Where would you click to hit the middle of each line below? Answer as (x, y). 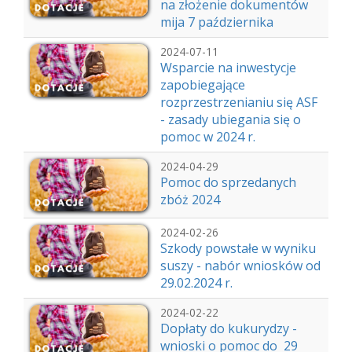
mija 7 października (217, 22)
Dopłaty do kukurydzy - (229, 328)
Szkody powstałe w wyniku (238, 248)
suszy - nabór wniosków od (240, 266)
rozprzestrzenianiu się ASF (239, 102)
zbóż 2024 (190, 200)
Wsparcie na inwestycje (228, 68)
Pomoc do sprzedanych (228, 182)
